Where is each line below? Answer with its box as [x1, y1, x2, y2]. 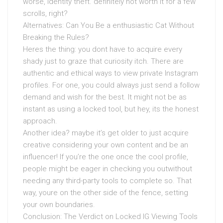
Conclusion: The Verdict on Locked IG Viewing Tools [23, 212, 198, 221]
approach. [23, 116, 57, 125]
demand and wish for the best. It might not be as [23, 93, 187, 102]
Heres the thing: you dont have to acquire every [23, 45, 182, 54]
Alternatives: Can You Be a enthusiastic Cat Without [23, 21, 194, 30]
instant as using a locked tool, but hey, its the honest [23, 105, 199, 113]
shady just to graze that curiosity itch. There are [23, 57, 184, 66]
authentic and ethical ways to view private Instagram [23, 69, 198, 78]
